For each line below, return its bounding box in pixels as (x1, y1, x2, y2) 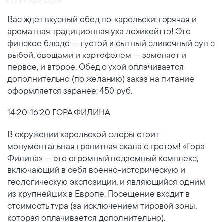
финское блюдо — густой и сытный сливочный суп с (7, 37, 215, 49)
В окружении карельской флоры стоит (7, 128, 159, 140)
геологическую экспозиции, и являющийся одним (7, 176, 205, 187)
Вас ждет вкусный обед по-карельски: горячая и (7, 13, 197, 25)
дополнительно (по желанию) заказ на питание (7, 73, 194, 84)
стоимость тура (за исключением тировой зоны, (7, 200, 197, 211)
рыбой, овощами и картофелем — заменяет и (7, 49, 186, 60)
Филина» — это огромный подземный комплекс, (7, 152, 198, 164)
